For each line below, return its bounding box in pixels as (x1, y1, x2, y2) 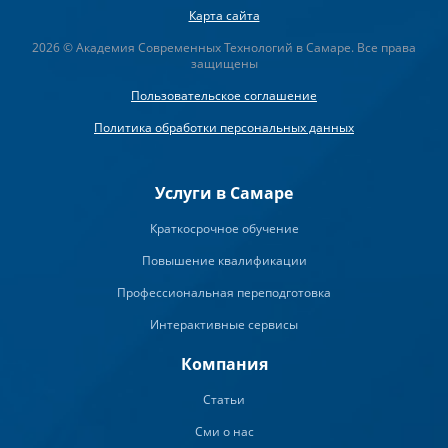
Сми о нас (194, 423, 254, 441)
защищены (190, 55, 258, 73)
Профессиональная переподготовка (117, 284, 331, 302)
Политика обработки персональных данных (94, 119, 354, 137)
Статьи (203, 391, 245, 409)
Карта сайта (188, 7, 260, 25)
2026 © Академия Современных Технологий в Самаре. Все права (32, 39, 416, 57)
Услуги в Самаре (155, 182, 293, 205)
